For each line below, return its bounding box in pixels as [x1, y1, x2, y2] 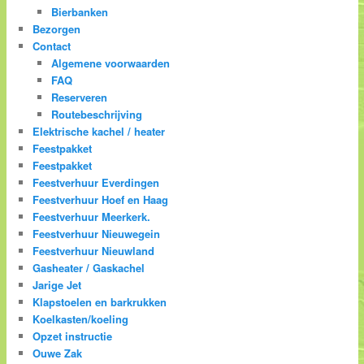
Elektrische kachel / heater [32, 123, 166, 139]
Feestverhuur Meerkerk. [32, 208, 151, 224]
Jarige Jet [32, 276, 82, 292]
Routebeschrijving [50, 106, 142, 122]
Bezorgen [32, 20, 81, 37]
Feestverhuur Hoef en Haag [32, 191, 169, 207]
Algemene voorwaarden [50, 54, 170, 71]
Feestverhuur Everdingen [32, 174, 160, 190]
